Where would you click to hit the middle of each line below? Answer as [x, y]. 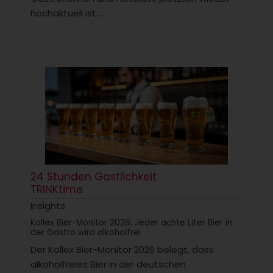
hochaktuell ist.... [67, 13]
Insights [48, 206]
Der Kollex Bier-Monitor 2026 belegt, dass [122, 250]
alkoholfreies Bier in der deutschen [108, 264]
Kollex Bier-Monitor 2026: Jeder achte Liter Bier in [131, 223]
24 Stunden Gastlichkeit [94, 177]
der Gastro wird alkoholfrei [86, 233]
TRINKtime [57, 190]
